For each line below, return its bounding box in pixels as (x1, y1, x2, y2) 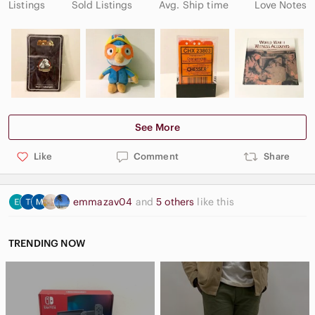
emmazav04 (73, 195, 136, 208)
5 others (156, 195, 198, 208)
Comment (133, 150, 179, 162)
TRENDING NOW (8, 236, 85, 250)
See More (134, 120, 181, 134)
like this (197, 195, 234, 208)
